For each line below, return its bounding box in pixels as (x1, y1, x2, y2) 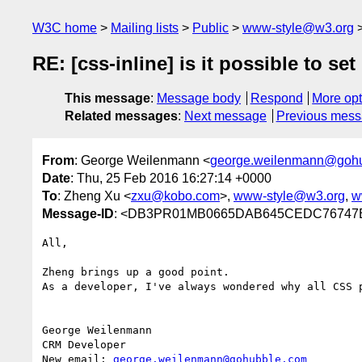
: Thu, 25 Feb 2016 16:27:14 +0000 (70, 170, 271, 185)
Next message (184, 109, 267, 124)
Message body (157, 91, 241, 106)
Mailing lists (111, 21, 179, 35)
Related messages (65, 109, 178, 124)
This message (65, 91, 150, 106)
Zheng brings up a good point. (42, 265, 229, 278)
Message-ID (42, 206, 114, 221)
